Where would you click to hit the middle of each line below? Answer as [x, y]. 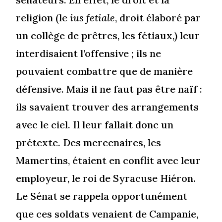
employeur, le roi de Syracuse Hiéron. [106, 178]
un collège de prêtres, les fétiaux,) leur [108, 36]
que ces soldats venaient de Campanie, [107, 214]
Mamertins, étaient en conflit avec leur [109, 161]
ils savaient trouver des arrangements [108, 107]
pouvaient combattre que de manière [105, 71]
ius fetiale [93, 18]
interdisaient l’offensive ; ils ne [89, 54]
